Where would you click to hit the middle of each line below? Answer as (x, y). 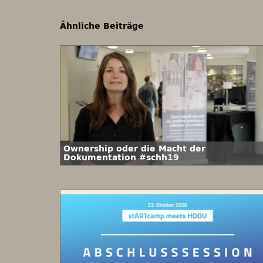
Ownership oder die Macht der (134, 149)
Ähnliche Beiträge (102, 26)
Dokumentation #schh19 (121, 158)
